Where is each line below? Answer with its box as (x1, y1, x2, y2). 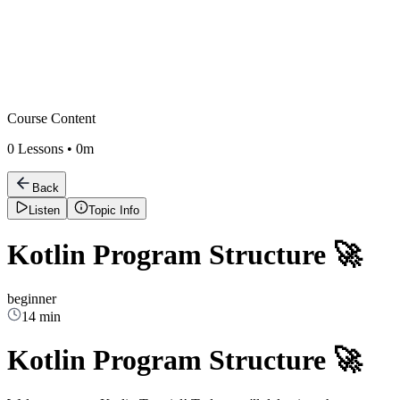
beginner (7, 290, 56, 306)
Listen (29, 204, 60, 217)
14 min (21, 308, 61, 324)
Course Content (7, 111, 96, 126)
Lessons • (14, 141, 76, 156)
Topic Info (88, 204, 139, 217)
